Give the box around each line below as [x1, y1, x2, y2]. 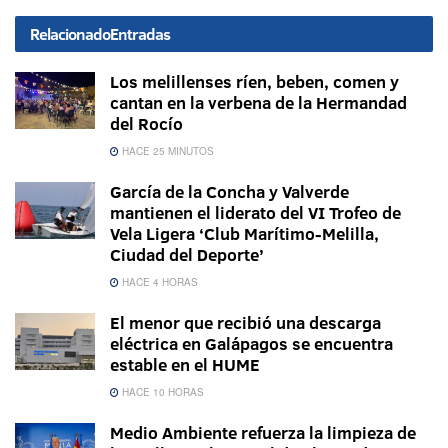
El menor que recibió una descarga [110, 310, 381, 334]
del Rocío [110, 111, 183, 135]
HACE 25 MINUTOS [119, 143, 214, 158]
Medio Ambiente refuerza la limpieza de [110, 420, 416, 444]
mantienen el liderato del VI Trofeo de [110, 200, 401, 224]
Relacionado [30, 22, 110, 45]
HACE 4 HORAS [119, 274, 198, 289]
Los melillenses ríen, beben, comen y [110, 69, 399, 93]
